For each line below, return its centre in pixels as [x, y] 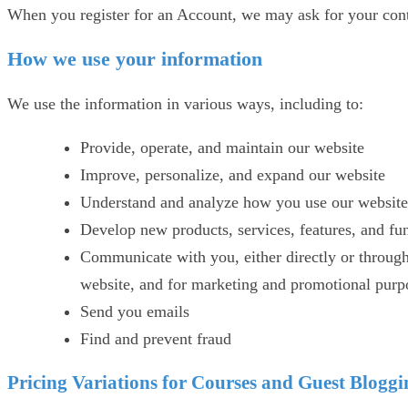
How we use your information [135, 58]
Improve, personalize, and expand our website [233, 174]
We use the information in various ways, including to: [185, 103]
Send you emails [135, 311]
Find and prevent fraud [156, 338]
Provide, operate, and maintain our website [222, 147]
